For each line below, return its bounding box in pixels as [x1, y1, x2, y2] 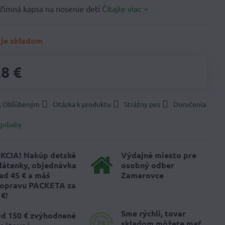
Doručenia [173, 99, 206, 108]
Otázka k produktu [53, 99, 111, 108]
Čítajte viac [102, 4, 142, 14]
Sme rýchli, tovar [121, 208, 186, 218]
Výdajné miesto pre [121, 150, 196, 160]
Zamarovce [121, 170, 164, 180]
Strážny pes [124, 99, 161, 108]
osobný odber [121, 160, 174, 170]
